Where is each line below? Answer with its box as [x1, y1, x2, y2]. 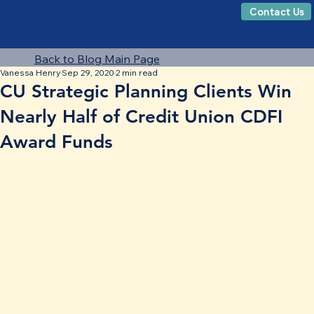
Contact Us [250, 5, 306, 18]
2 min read [116, 67, 158, 78]
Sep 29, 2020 [62, 67, 114, 78]
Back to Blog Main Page [34, 52, 160, 67]
